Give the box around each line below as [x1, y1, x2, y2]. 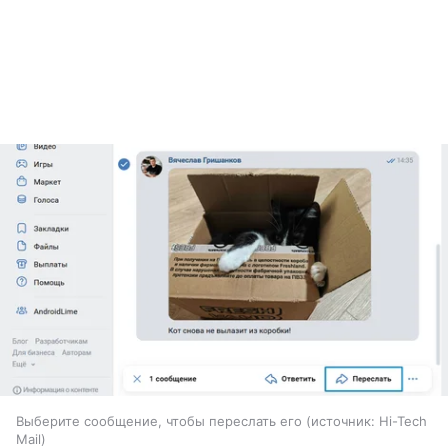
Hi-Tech [379, 412, 427, 429]
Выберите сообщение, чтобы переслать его [16, 412, 302, 429]
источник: [311, 412, 375, 429]
